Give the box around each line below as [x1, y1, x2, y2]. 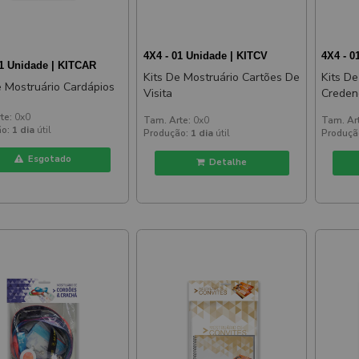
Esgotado [23, 153, 72, 166]
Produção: [143, 126, 188, 139]
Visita [143, 85, 172, 101]
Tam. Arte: [143, 113, 191, 127]
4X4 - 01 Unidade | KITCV [143, 50, 268, 63]
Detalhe [204, 156, 248, 169]
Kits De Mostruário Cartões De [143, 69, 300, 85]
